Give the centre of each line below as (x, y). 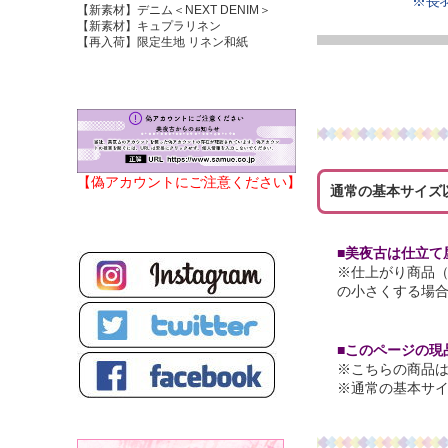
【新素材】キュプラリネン (149, 26)
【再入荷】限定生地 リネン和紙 (162, 42)
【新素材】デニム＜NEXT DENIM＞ (174, 10)
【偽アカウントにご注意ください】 (189, 182)
